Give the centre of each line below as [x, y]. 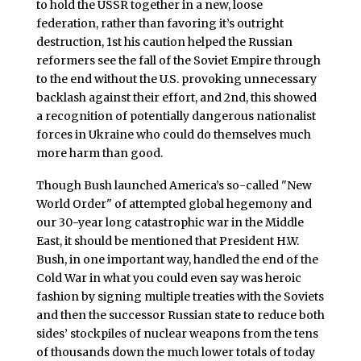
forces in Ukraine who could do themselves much [173, 134]
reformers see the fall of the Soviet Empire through [178, 60]
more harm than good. [99, 153]
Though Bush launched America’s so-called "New [174, 185]
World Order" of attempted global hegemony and [174, 203]
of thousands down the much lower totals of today [175, 352]
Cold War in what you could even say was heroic [168, 278]
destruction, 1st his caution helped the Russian [164, 41]
